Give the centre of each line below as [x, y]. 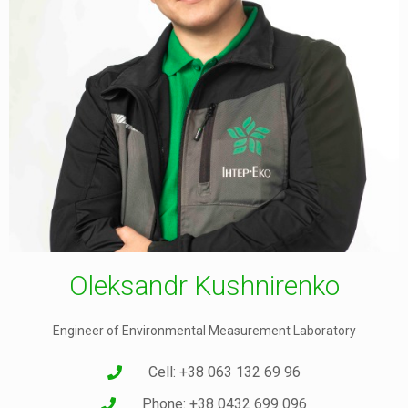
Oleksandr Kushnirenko [204, 286]
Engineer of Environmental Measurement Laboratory [204, 331]
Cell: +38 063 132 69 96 [224, 372]
